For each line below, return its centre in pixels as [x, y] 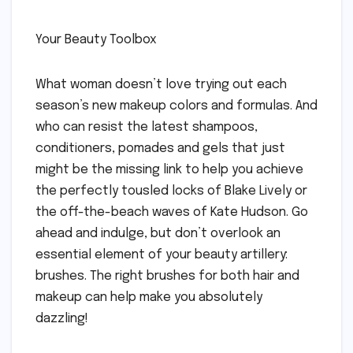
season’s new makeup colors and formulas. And [176, 106]
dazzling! [62, 318]
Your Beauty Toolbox [96, 39]
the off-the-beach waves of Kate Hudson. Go [172, 212]
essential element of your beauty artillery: [162, 255]
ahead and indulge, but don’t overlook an [158, 233]
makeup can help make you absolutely [149, 297]
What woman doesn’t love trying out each [161, 84]
